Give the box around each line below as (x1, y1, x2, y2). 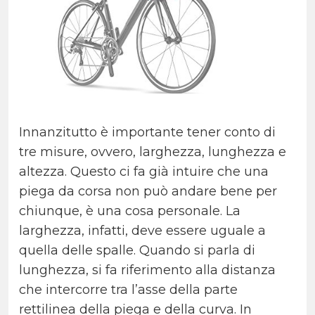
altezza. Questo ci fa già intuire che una (19, 164, 269, 180)
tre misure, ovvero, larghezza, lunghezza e (19, 144, 286, 160)
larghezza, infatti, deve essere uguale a (19, 223, 266, 239)
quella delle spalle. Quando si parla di (19, 243, 255, 259)
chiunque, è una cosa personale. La (19, 203, 240, 219)
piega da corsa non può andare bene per (19, 184, 277, 200)
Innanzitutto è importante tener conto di (19, 124, 276, 141)
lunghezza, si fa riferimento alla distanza (19, 262, 276, 278)
